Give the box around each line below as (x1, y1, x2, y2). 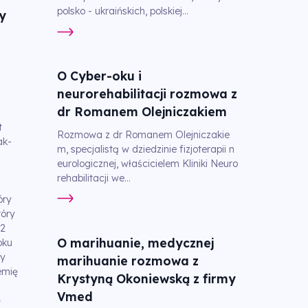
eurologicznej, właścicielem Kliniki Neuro (56, 157, 238, 170)
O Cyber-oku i (56, 68, 142, 84)
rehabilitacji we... (56, 171, 131, 184)
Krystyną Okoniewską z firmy (56, 270, 236, 286)
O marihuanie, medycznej (56, 234, 214, 250)
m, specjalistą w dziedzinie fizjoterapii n (56, 142, 234, 155)
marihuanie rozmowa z (56, 252, 199, 268)
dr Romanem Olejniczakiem (56, 104, 227, 120)
